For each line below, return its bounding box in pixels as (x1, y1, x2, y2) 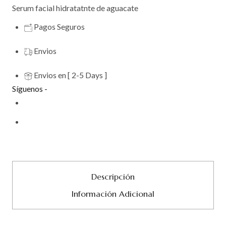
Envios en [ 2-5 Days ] (34, 70, 107, 80)
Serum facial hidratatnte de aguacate (12, 3, 138, 13)
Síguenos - (12, 83, 47, 93)
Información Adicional (72, 188, 154, 199)
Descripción (91, 171, 135, 182)
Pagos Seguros (34, 21, 85, 31)
